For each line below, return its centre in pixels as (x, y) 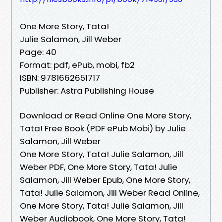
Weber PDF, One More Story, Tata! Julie (99, 167)
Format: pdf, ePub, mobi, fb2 (77, 65)
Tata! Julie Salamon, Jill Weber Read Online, (110, 193)
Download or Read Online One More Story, (106, 115)
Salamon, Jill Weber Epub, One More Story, (105, 180)
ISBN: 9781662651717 (60, 78)
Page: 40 (38, 52)
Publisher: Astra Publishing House (87, 90)
